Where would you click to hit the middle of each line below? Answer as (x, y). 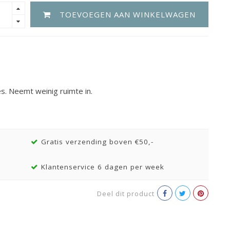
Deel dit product (126, 194)
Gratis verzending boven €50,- (96, 142)
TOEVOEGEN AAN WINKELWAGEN (128, 14)
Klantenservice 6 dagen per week (101, 167)
